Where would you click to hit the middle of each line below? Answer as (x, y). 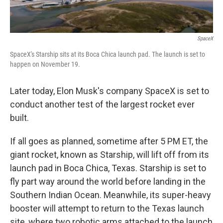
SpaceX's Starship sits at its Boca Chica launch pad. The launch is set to (108, 54)
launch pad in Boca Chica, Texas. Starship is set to (108, 168)
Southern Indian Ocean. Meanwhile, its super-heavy (111, 195)
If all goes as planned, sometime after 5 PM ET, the (109, 141)
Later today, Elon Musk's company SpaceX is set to (110, 91)
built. (19, 117)
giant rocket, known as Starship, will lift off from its (110, 154)
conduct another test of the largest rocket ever (102, 104)
